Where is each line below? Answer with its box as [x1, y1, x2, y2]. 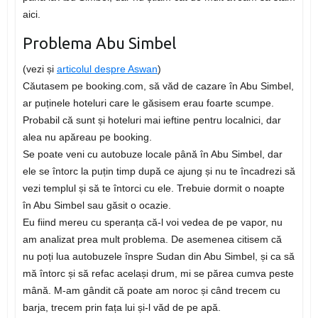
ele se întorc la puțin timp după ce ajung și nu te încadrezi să [22, 165, 295, 177]
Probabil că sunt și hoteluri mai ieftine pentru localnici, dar [22, 114, 281, 126]
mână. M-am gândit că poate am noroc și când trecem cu [22, 285, 280, 297]
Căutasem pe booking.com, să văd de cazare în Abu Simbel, [22, 80, 294, 92]
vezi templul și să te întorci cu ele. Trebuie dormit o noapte [22, 182, 285, 194]
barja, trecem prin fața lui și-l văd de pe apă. [22, 302, 221, 314]
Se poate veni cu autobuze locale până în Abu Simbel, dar [22, 148, 283, 160]
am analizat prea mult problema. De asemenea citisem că [22, 234, 282, 246]
